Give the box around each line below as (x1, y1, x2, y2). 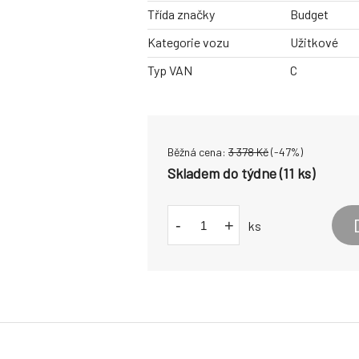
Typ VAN (147, 63, 192, 79)
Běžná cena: (167, 145, 228, 159)
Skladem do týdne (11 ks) (167, 164, 315, 183)
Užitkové (289, 34, 338, 50)
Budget (289, 6, 329, 22)
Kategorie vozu (147, 34, 229, 50)
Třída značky (147, 6, 215, 22)
